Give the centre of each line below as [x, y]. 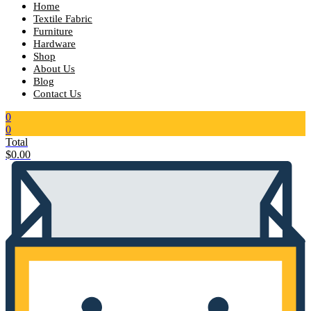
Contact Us [57, 94]
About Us [54, 69]
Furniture [53, 31]
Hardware [54, 44]
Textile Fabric [63, 19]
